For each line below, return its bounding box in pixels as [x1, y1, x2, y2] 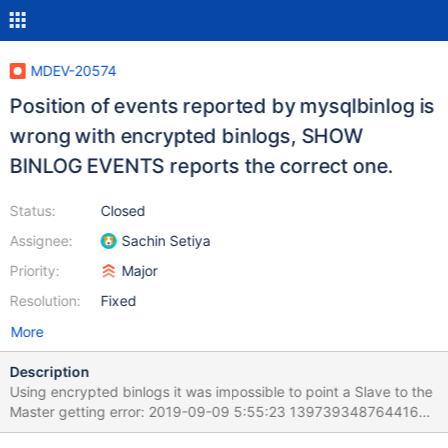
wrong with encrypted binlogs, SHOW [9, 124, 302, 148]
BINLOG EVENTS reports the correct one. [9, 154, 394, 178]
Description [9, 363, 90, 380]
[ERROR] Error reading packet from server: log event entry [9, 423, 391, 440]
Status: [9, 202, 56, 219]
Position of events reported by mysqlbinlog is [9, 94, 435, 118]
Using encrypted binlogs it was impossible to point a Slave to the [9, 383, 433, 400]
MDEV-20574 [30, 62, 117, 79]
